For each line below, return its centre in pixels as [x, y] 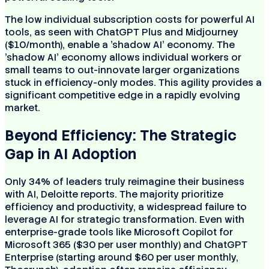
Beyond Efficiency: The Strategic [121, 136]
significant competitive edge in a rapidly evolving [122, 95]
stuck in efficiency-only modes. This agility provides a [133, 83]
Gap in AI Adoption [71, 154]
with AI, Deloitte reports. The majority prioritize [114, 195]
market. [23, 108]
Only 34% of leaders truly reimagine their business [125, 182]
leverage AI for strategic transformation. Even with [125, 220]
